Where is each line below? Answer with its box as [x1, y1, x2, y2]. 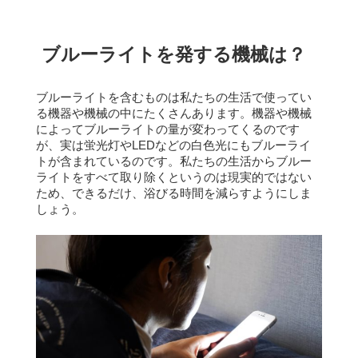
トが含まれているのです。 [35, 155, 180, 169]
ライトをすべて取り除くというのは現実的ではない [35, 171, 312, 185]
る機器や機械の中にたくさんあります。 [35, 107, 252, 121]
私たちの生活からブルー [179, 155, 312, 169]
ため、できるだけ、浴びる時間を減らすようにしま [35, 187, 312, 201]
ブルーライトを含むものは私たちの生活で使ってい [35, 91, 312, 105]
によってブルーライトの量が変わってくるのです [35, 123, 300, 137]
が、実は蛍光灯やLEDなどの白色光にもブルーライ [35, 139, 311, 153]
